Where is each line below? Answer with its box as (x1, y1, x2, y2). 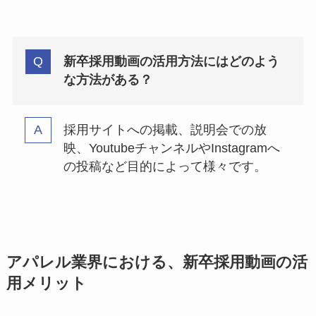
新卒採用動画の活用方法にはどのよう (63, 54, 279, 69)
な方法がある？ (63, 73, 152, 87)
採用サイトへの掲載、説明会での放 (63, 122, 267, 137)
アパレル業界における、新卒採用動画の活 (6, 254, 308, 272)
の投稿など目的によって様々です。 (63, 159, 267, 174)
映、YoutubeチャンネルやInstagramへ (63, 140, 280, 155)
